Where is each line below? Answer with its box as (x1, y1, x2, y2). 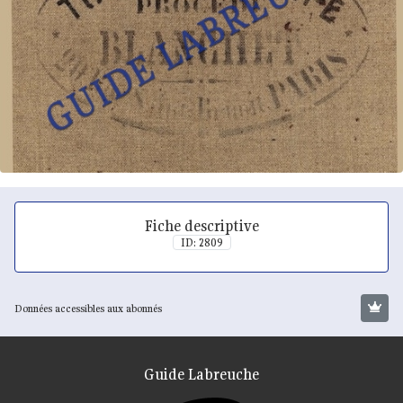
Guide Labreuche (143, 364, 259, 384)
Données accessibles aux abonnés (14, 300, 162, 315)
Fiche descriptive (144, 216, 259, 236)
